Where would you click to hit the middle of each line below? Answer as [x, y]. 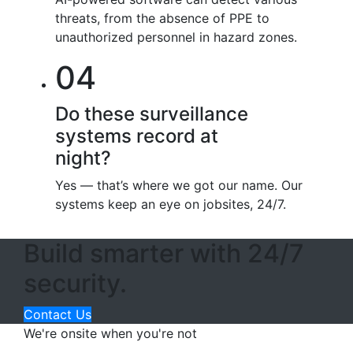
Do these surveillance [152, 113]
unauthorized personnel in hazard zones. [176, 37]
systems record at [137, 136]
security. [75, 283]
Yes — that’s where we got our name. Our [179, 185]
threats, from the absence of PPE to [162, 18]
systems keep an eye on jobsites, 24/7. [171, 204]
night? [83, 158]
